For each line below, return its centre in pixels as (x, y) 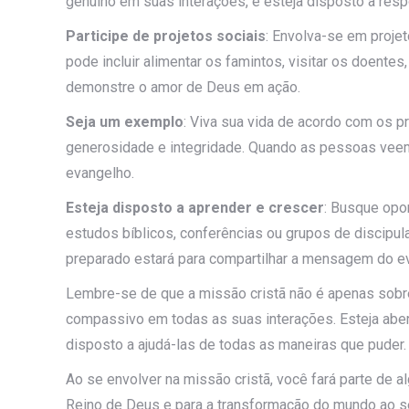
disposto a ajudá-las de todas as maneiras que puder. (236, 344)
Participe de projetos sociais (166, 36)
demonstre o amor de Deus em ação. (183, 87)
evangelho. (100, 173)
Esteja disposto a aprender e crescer (195, 207)
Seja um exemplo (125, 121)
